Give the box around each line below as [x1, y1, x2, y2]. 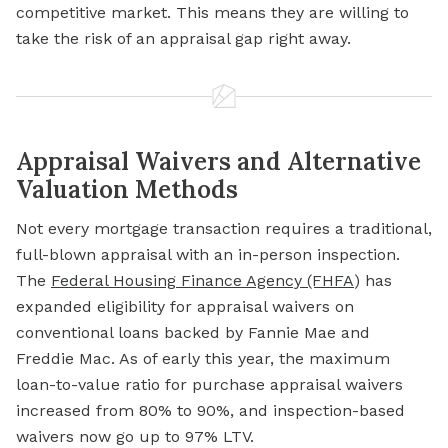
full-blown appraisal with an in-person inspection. [16, 245, 400, 265]
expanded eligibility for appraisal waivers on [16, 297, 354, 317]
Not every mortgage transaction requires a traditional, [16, 219, 432, 239]
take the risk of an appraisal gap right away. [16, 29, 351, 49]
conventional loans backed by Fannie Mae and [16, 323, 370, 343]
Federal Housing [51, 271, 176, 291]
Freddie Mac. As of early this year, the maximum [16, 349, 390, 369]
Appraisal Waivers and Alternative [16, 146, 421, 178]
